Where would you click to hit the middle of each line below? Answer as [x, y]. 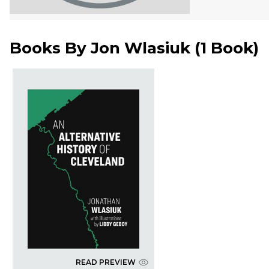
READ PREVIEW [105, 262]
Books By [50, 48]
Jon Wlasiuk [141, 48]
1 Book [227, 48]
